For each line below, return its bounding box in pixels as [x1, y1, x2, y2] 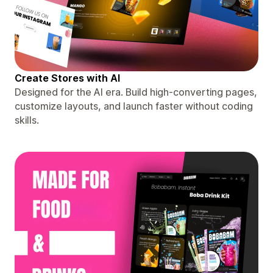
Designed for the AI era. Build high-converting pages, [15, 85, 257, 98]
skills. [15, 113, 39, 126]
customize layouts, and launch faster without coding [15, 99, 253, 112]
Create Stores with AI [15, 71, 120, 84]
